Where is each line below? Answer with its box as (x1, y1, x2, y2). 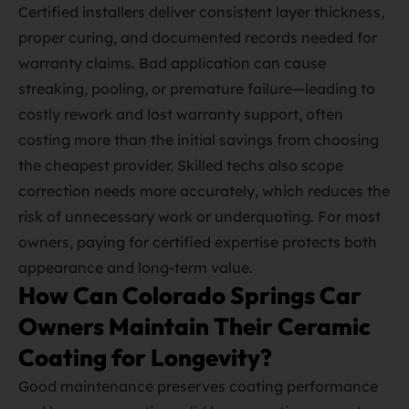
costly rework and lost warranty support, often (18, 105, 343, 123)
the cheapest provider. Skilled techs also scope (18, 156, 343, 174)
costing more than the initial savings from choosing (18, 131, 379, 149)
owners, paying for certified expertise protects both (18, 233, 377, 251)
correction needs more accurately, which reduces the (18, 182, 390, 200)
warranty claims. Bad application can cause (18, 54, 326, 72)
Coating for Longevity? (18, 342, 272, 372)
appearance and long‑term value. (18, 258, 253, 277)
